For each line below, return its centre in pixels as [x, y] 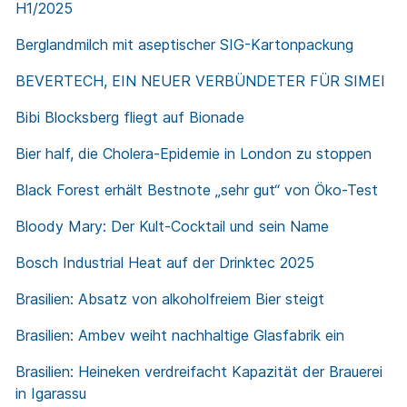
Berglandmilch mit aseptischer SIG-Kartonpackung [184, 45]
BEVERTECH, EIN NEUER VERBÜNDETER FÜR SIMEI [200, 81]
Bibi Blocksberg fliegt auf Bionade [130, 118]
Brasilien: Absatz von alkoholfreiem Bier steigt [170, 299]
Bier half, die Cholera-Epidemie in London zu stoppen [194, 154]
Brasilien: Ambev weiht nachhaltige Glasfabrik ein [180, 336]
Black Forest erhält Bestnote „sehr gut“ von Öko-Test [197, 190]
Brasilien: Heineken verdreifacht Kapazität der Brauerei [199, 372]
